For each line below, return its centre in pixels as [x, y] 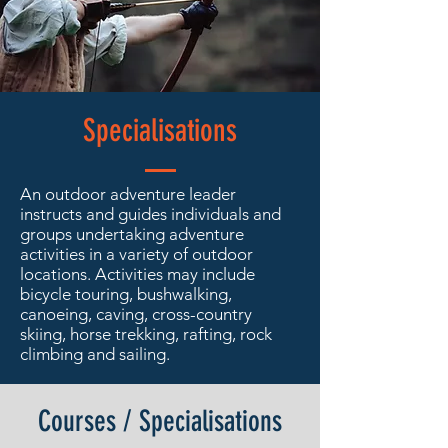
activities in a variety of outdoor [136, 253]
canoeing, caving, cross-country [136, 313]
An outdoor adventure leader [128, 193]
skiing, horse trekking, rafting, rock [146, 333]
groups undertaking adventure [132, 233]
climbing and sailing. [95, 353]
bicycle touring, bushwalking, [126, 293]
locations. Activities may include [137, 273]
